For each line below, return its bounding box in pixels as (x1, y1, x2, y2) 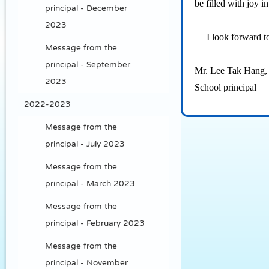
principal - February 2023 (45, 219, 145, 227)
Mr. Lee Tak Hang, (195, 65, 268, 76)
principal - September (45, 61, 130, 68)
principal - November (45, 259, 128, 267)
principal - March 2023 (45, 180, 135, 187)
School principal (195, 82, 257, 93)
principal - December (45, 4, 127, 12)
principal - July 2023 (45, 140, 125, 148)
